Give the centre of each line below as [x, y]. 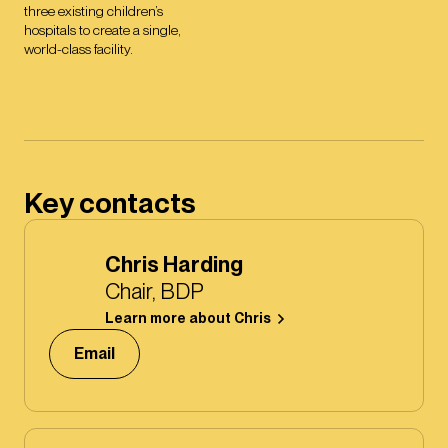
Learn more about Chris [188, 319]
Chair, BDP [154, 291]
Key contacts [110, 204]
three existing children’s [93, 11]
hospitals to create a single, [102, 30]
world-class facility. [78, 49]
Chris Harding [174, 265]
